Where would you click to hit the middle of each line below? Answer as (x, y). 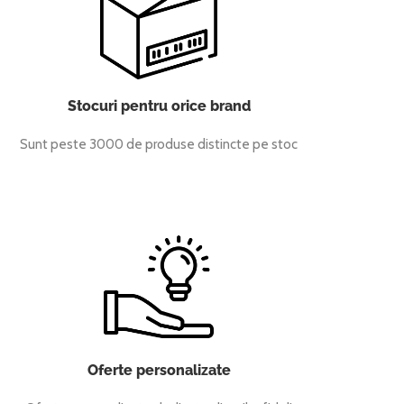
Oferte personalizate (159, 371)
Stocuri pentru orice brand (159, 106)
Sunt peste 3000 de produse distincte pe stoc (159, 145)
